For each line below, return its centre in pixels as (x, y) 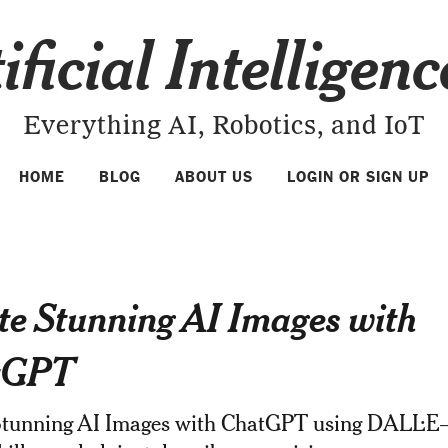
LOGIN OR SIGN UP (358, 177)
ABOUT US (214, 177)
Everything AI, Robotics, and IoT (224, 127)
